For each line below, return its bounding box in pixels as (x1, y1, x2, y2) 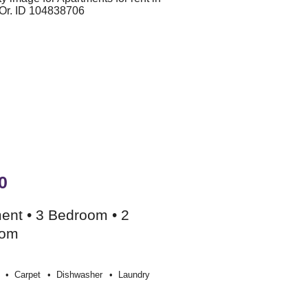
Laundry (118, 269, 151, 280)
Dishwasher (56, 269, 103, 280)
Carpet (14, 269, 41, 280)
